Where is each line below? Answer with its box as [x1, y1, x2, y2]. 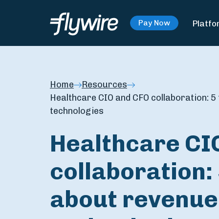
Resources [82, 79, 127, 90]
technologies [50, 106, 104, 116]
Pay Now [138, 18, 170, 27]
